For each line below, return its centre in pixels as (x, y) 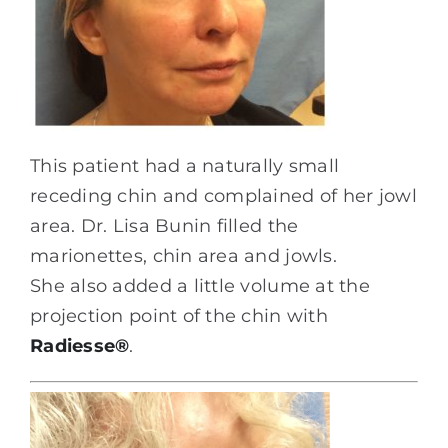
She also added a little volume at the (200, 285)
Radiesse (73, 345)
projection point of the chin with (179, 315)
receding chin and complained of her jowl (223, 195)
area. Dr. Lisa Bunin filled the (164, 225)
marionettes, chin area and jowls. (183, 255)
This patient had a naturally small (185, 165)
